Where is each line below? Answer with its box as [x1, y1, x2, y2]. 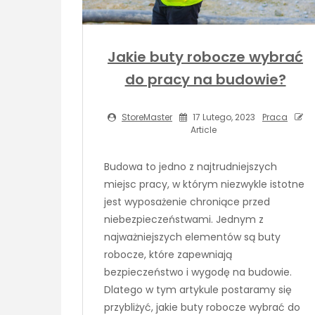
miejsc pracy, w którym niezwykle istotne [104, 176, 304, 191]
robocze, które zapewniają [104, 247, 232, 262]
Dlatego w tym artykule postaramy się [104, 282, 292, 297]
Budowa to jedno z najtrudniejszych [104, 159, 277, 174]
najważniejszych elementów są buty [104, 229, 281, 244]
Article [191, 123, 217, 136]
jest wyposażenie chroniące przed [104, 194, 270, 209]
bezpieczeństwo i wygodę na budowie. [104, 264, 292, 279]
